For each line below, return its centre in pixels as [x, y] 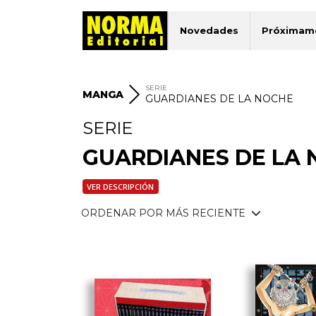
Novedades [209, 30]
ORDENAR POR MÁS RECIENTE [165, 213]
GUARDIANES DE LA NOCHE [220, 99]
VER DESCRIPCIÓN [121, 186]
